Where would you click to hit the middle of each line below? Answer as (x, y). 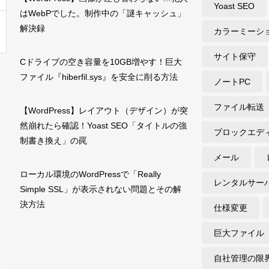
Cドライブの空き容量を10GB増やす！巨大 (101, 62)
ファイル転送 (239, 107)
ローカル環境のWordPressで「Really (90, 174)
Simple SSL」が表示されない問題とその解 (100, 189)
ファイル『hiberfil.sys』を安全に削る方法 (98, 77)
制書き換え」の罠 (53, 141)
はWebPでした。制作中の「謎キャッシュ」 (102, 14)
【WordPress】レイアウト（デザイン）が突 (104, 111)
